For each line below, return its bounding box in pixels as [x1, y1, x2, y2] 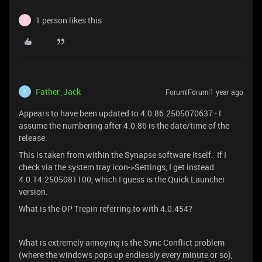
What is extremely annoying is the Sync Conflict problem [19, 237, 225, 248]
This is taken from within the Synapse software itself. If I [19, 149, 226, 160]
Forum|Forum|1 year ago [166, 87, 243, 96]
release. [19, 132, 47, 143]
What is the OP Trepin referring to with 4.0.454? [19, 203, 192, 214]
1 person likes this [36, 15, 102, 26]
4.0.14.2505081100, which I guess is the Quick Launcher [19, 174, 225, 185]
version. [19, 186, 48, 197]
